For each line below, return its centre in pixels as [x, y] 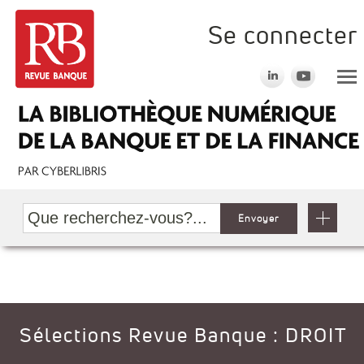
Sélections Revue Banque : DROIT [183, 335]
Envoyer [258, 219]
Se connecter [283, 35]
